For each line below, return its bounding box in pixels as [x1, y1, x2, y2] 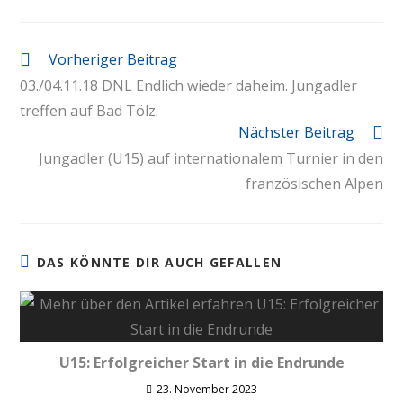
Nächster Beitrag [237, 122, 354, 142]
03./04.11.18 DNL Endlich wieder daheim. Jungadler [20, 76, 358, 95]
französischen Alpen [245, 174, 383, 193]
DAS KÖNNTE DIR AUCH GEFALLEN [36, 254, 282, 271]
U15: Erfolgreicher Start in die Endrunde [58, 353, 345, 372]
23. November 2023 [157, 381, 257, 397]
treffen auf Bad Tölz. [20, 101, 159, 121]
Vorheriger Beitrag [49, 49, 178, 69]
